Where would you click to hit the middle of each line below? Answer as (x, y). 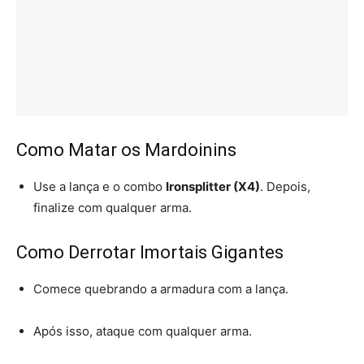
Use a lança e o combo (100, 186)
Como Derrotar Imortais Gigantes (150, 252)
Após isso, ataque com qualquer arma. (143, 331)
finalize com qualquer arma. (113, 207)
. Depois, (285, 186)
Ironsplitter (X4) (213, 186)
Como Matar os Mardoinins (126, 149)
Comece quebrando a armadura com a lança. (161, 288)
